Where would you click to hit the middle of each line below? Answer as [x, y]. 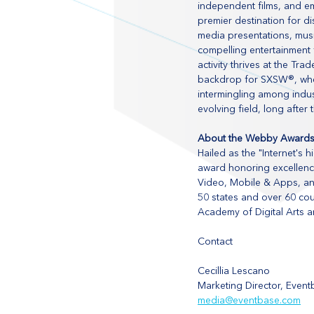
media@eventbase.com [249, 301]
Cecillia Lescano [234, 271]
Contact [215, 242]
